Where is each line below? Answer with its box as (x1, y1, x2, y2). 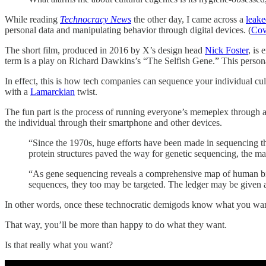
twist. (75, 86, 97, 97)
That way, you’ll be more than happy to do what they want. (5, 219, 227, 230)
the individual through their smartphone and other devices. (5, 117, 222, 128)
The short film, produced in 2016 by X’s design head (5, 45, 205, 55)
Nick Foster (205, 45, 248, 55)
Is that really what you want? (5, 239, 113, 250)
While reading (5, 14, 60, 24)
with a (5, 86, 30, 97)
